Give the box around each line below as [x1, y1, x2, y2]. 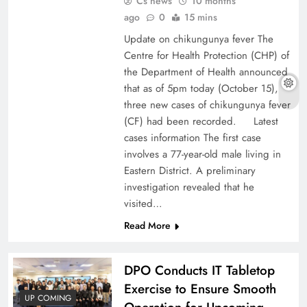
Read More [123, 219, 171, 232]
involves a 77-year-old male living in [123, 147, 281, 162]
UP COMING [25, 292, 71, 305]
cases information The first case [123, 130, 261, 145]
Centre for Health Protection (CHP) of [123, 48, 289, 63]
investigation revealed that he [123, 180, 254, 195]
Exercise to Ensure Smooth [123, 280, 276, 298]
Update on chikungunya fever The [123, 32, 273, 47]
